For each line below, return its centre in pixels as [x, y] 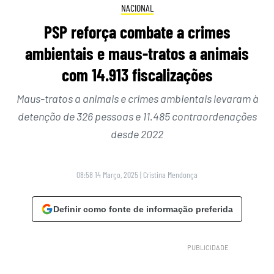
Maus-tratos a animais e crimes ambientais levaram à [137, 98]
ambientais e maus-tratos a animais [137, 53]
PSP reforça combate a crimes [137, 31]
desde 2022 [137, 134]
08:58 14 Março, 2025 [107, 174]
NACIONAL [137, 8]
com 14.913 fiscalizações [137, 74]
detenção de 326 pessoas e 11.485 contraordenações [137, 116]
